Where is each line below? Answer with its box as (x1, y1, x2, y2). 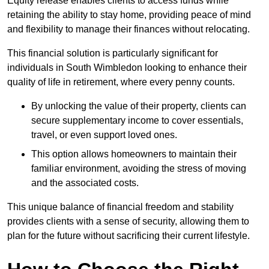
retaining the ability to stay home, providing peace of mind (7, 10, 251, 20)
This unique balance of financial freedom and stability (7, 202, 234, 213)
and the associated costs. (31, 178, 139, 189)
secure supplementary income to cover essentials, (31, 115, 243, 126)
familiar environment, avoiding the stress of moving (31, 163, 246, 174)
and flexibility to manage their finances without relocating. (7, 24, 250, 35)
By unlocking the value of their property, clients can (31, 101, 246, 112)
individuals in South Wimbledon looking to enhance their (7, 62, 247, 73)
